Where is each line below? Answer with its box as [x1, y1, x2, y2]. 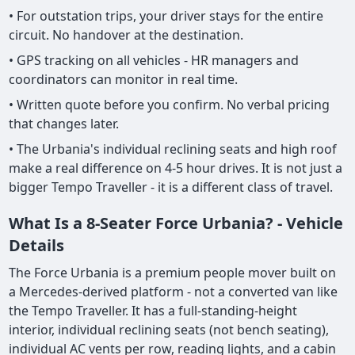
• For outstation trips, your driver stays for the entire [9, 7, 324, 25]
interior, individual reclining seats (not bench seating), [9, 321, 330, 339]
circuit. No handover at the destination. [9, 26, 244, 44]
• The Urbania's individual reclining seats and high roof [9, 140, 338, 158]
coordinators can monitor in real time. [9, 71, 239, 89]
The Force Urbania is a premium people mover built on [9, 264, 337, 282]
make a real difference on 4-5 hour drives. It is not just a [9, 159, 343, 177]
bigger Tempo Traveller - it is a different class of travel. [9, 178, 334, 197]
